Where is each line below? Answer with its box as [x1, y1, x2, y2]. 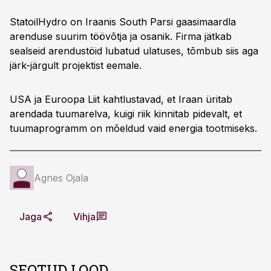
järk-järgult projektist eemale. [10, 59, 142, 71]
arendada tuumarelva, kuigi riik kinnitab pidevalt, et [10, 108, 242, 120]
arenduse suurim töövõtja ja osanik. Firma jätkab [10, 30, 232, 42]
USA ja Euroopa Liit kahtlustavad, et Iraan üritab [10, 93, 232, 105]
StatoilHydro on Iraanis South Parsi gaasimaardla [10, 16, 236, 28]
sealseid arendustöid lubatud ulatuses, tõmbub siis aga [10, 45, 258, 57]
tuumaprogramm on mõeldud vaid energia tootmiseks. [10, 122, 257, 134]
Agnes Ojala [34, 172, 88, 184]
